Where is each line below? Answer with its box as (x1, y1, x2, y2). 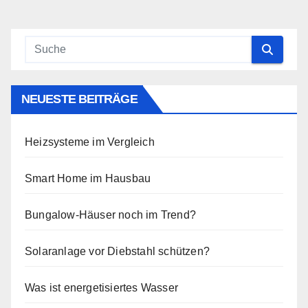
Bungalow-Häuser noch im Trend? (25, 209, 196, 221)
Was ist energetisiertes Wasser (25, 282, 178, 294)
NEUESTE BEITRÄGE (21, 92, 137, 106)
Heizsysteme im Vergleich (25, 136, 155, 148)
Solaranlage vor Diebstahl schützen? (25, 245, 210, 257)
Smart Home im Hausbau (25, 173, 151, 184)
